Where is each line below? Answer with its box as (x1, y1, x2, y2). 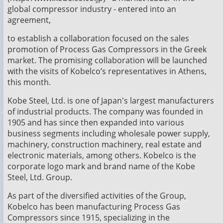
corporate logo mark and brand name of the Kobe (7, 161, 195, 172)
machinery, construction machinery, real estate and (7, 139, 202, 150)
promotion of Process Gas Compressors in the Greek (7, 44, 207, 55)
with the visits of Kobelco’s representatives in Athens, (7, 66, 207, 77)
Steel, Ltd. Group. (7, 172, 72, 183)
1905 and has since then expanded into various (7, 117, 184, 128)
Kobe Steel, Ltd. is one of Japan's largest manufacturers (7, 95, 214, 106)
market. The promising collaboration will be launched (7, 55, 207, 66)
